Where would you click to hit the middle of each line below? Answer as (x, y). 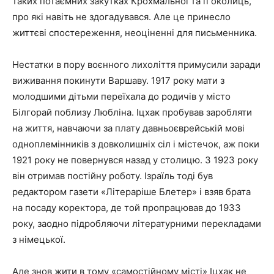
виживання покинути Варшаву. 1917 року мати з (118, 80)
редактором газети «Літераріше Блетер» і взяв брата (131, 191)
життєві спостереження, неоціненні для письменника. (135, 32)
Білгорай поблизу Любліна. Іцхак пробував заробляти (132, 112)
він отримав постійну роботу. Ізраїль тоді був (113, 176)
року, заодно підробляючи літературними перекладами (137, 223)
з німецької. (39, 239)
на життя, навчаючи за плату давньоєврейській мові (128, 128)
